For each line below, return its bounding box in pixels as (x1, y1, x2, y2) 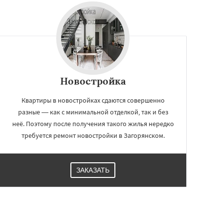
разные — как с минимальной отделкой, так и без (18, 107, 168, 116)
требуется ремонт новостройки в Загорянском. (21, 131, 165, 140)
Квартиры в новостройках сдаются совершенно (21, 95, 165, 105)
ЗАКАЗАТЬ (76, 166, 109, 174)
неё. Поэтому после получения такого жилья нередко (12, 119, 174, 128)
